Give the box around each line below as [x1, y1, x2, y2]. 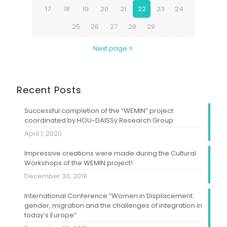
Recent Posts [17, 83, 82, 96]
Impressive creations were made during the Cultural [24, 148, 196, 158]
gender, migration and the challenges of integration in [24, 200, 202, 210]
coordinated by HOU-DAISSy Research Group [24, 115, 173, 125]
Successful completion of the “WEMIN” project [24, 105, 173, 116]
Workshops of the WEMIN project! [24, 158, 133, 168]
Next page [93, 43, 127, 53]
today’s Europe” [24, 210, 77, 220]
